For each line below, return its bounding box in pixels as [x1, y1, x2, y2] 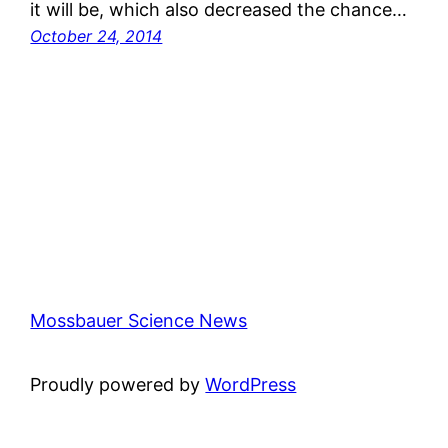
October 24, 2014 [30, 25, 163, 46]
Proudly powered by [30, 373, 206, 395]
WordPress [205, 373, 297, 395]
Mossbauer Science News [30, 309, 248, 331]
